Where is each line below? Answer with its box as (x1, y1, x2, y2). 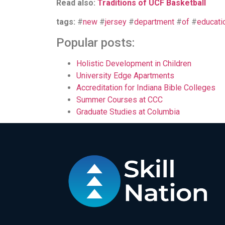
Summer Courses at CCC (76, 94, 163, 104)
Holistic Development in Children (76, 58, 191, 68)
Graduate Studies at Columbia (76, 106, 180, 117)
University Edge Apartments (76, 70, 174, 80)
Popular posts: (56, 35, 135, 50)
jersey (105, 17, 127, 27)
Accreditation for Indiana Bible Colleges (76, 82, 215, 92)
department (134, 17, 174, 27)
